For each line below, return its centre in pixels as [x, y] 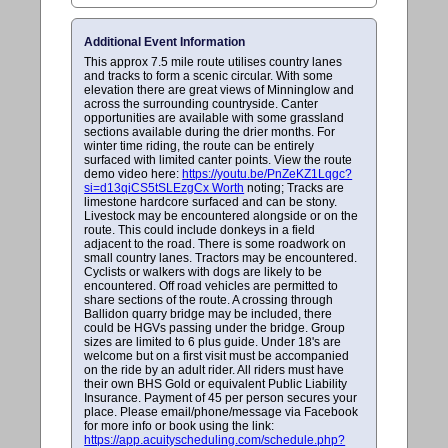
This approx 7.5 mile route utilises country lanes [213, 61]
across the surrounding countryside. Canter [201, 103]
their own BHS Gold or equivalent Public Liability [216, 383]
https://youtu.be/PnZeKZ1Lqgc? [267, 173]
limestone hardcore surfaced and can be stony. [211, 201]
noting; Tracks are [294, 187]
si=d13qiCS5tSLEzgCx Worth [164, 187]
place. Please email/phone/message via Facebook [221, 411]
